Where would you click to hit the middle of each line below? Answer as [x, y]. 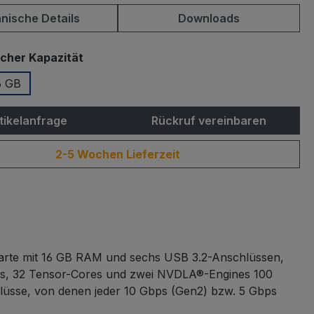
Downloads [209, 18]
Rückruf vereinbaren [209, 120]
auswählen [115, 56]
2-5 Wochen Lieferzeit [118, 154]
